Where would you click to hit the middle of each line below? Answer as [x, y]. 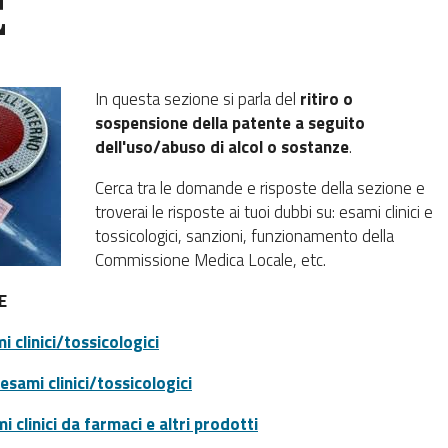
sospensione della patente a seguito [230, 122]
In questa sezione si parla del [197, 98]
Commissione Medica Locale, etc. [210, 259]
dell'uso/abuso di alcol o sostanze [222, 146]
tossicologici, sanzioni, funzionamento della [244, 235]
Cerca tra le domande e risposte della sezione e [260, 187]
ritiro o [326, 98]
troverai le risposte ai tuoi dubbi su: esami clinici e [264, 211]
